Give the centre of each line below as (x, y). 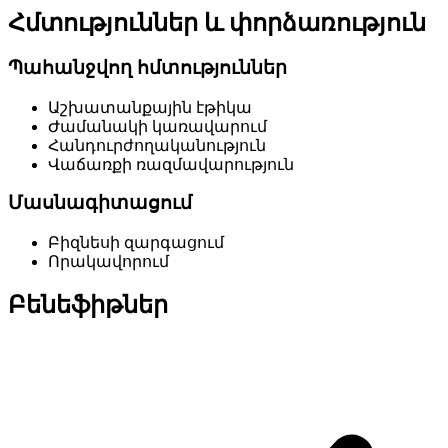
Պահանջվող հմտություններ (147, 67)
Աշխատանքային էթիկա (150, 107)
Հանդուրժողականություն (157, 145)
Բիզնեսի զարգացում (136, 243)
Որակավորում (108, 262)
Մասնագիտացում (100, 203)
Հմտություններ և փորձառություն (217, 23)
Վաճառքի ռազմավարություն (171, 164)
